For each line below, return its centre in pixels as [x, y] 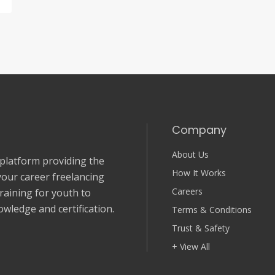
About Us [190, 155]
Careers [187, 192]
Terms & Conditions [212, 210]
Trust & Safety [201, 228]
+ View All [191, 247]
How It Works [199, 173]
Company [199, 130]
